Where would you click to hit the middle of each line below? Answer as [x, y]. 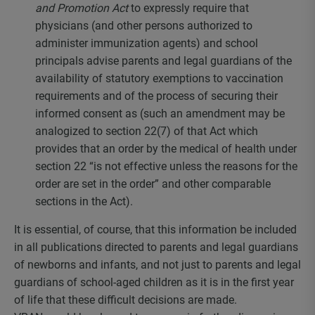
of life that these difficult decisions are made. [126, 300]
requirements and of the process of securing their [156, 96]
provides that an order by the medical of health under [166, 149]
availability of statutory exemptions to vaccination [159, 78]
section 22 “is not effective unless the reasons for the [166, 166]
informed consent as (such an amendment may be [160, 114]
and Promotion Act [82, 8]
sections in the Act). [84, 201]
